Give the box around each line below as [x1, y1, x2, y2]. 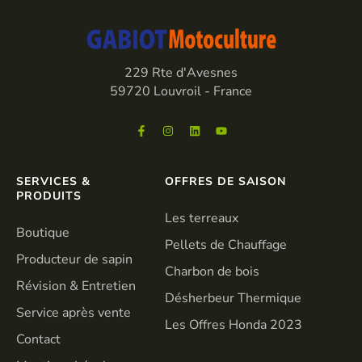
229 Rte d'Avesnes [124, 63, 238, 82]
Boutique [16, 224, 69, 242]
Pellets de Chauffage [164, 236, 287, 255]
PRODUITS [16, 188, 82, 204]
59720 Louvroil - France [110, 82, 252, 100]
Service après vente [16, 304, 131, 322]
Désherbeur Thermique [164, 289, 301, 308]
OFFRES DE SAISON [164, 174, 286, 190]
